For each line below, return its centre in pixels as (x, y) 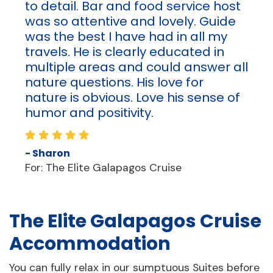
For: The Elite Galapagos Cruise (103, 168)
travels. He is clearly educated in (124, 52)
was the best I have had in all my (126, 37)
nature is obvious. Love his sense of (132, 98)
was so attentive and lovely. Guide (130, 22)
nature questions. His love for (114, 83)
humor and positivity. (89, 113)
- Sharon (47, 154)
